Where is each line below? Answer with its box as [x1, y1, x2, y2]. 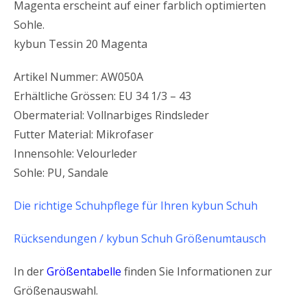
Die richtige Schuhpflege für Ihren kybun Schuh [14, 197, 258, 213]
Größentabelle [47, 263, 121, 279]
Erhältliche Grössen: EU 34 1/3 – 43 [14, 88, 191, 103]
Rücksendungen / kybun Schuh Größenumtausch [14, 230, 266, 246]
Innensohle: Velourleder [14, 145, 137, 161]
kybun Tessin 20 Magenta [14, 36, 147, 51]
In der [14, 263, 44, 279]
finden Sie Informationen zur [124, 263, 272, 279]
